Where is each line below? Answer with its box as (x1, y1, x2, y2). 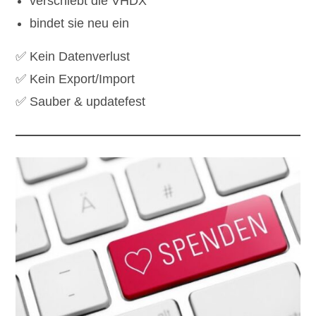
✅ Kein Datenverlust (16, 49, 130, 63)
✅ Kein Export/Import (16, 71, 135, 86)
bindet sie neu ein (30, 16, 130, 30)
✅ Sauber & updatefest (16, 94, 146, 109)
